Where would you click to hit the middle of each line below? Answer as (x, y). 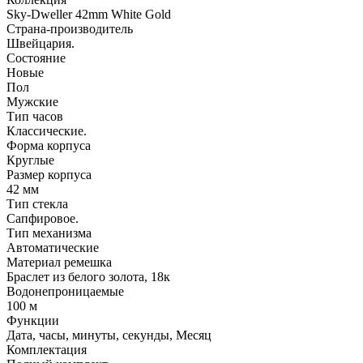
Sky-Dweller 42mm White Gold (89, 14)
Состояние (36, 58)
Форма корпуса (49, 145)
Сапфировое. (43, 218)
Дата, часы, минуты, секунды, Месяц (109, 335)
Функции (33, 320)
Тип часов (35, 116)
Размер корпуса (49, 174)
